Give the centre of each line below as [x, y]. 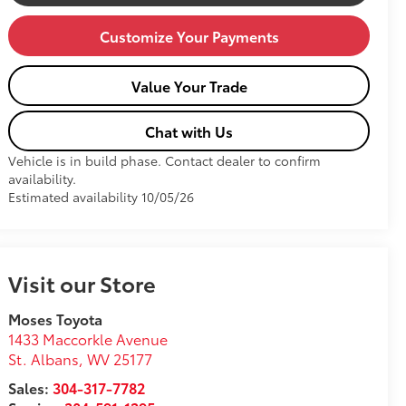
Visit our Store [82, 283]
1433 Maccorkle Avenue [88, 339]
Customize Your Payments [189, 36]
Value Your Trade [189, 86]
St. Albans [44, 359]
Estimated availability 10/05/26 [101, 197]
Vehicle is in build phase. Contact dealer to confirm [165, 161]
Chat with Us [189, 131]
